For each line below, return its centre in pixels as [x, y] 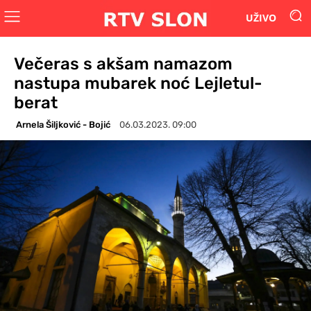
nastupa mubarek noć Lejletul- [138, 83]
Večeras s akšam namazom [123, 64]
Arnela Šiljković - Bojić [63, 124]
